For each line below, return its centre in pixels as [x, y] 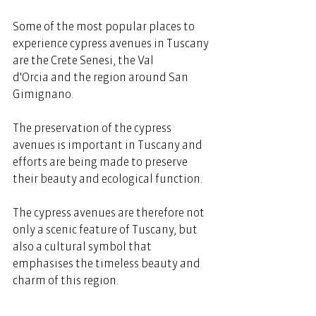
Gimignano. [44, 93]
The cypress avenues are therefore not [110, 212]
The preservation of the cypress [93, 127]
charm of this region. [66, 280]
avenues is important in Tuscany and [109, 144]
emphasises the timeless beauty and [108, 263]
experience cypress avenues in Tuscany [112, 43]
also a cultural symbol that [83, 246]
